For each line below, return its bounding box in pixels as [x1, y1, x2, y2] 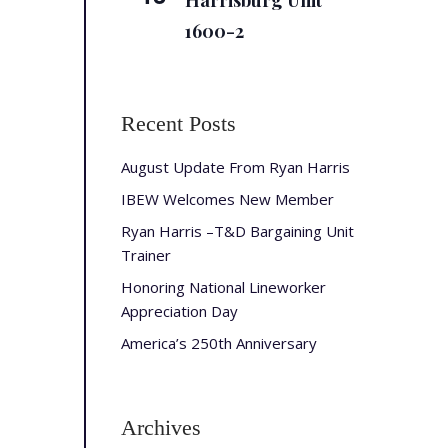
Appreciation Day [121, 301, 239, 322]
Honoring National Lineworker [121, 277, 327, 298]
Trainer [121, 245, 172, 266]
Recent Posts [121, 111, 237, 137]
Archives [121, 415, 202, 441]
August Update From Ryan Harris [121, 157, 351, 178]
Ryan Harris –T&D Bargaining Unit [121, 221, 355, 242]
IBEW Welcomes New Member [121, 189, 335, 210]
